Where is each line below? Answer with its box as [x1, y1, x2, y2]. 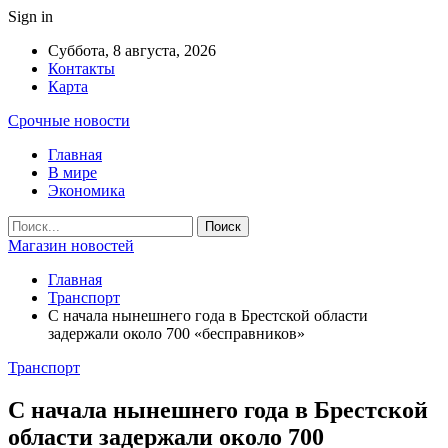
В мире [48, 164, 97, 181]
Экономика [48, 182, 125, 199]
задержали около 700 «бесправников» [48, 325, 305, 342]
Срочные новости [8, 112, 130, 129]
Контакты [48, 60, 115, 77]
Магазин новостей [8, 237, 134, 254]
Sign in [8, 8, 53, 25]
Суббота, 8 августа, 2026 [48, 42, 216, 59]
